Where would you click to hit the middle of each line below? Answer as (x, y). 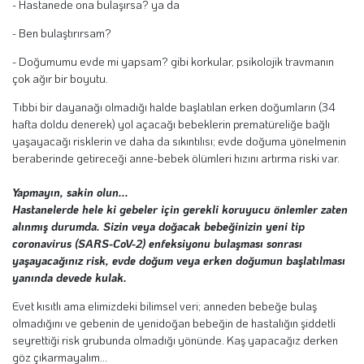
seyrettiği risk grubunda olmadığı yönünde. (119, 340)
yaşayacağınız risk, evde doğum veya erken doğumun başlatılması (179, 260)
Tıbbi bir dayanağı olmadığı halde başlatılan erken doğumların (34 (174, 106)
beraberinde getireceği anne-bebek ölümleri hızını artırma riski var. (176, 158)
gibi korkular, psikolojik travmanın (252, 61)
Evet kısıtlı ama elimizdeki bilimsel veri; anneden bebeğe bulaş (165, 305)
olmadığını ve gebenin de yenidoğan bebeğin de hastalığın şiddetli (174, 323)
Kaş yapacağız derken (282, 340)
